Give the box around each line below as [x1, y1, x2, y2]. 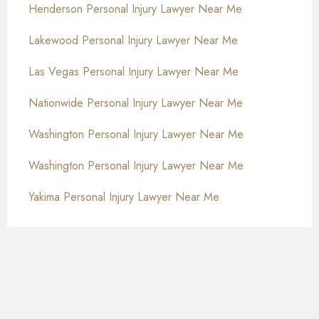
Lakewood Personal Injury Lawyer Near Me [28, 32, 238, 49]
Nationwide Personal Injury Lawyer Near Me [28, 95, 243, 112]
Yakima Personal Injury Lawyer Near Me [28, 189, 219, 206]
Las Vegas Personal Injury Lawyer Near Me [28, 63, 239, 80]
